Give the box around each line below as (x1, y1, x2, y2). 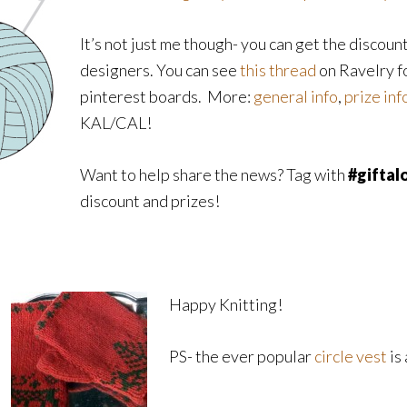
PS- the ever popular (169, 346, 314, 366)
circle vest (314, 346, 387, 366)
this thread (240, 60, 319, 80)
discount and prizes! (80, 191, 220, 211)
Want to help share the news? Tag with (80, 164, 348, 184)
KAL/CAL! (80, 113, 152, 133)
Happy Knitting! (169, 294, 283, 314)
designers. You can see (80, 60, 240, 80)
